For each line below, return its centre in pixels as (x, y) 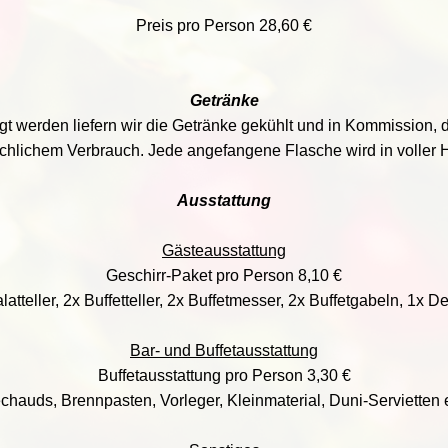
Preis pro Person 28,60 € (224, 25)
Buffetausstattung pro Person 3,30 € (224, 375)
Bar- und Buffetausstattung (224, 350)
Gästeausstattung (224, 250)
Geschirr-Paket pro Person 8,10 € (224, 275)
